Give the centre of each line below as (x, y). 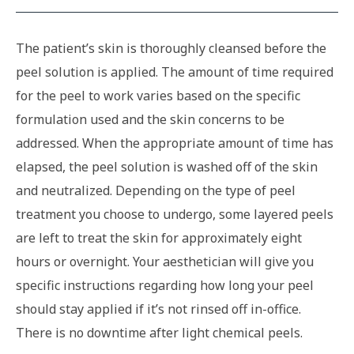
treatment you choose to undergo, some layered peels (175, 215)
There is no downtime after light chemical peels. (159, 333)
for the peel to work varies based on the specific (158, 96)
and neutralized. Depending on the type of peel (156, 191)
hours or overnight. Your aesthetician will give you (165, 262)
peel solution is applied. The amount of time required (175, 72)
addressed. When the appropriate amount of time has (175, 143)
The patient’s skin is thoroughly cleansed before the (171, 49)
